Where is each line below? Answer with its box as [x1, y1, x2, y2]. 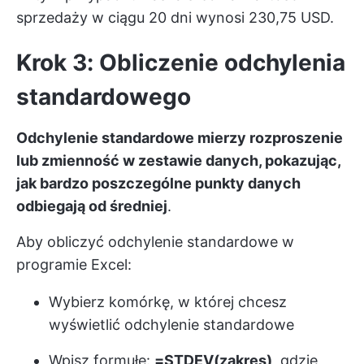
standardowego [16, 83, 191, 111]
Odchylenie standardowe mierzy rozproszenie [16, 129, 343, 147]
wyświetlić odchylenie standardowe [49, 316, 294, 334]
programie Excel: [16, 256, 132, 274]
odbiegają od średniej [16, 197, 167, 215]
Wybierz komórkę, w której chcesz [49, 293, 287, 311]
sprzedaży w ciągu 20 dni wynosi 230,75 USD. [16, 9, 334, 27]
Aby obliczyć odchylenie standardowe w [16, 233, 294, 251]
